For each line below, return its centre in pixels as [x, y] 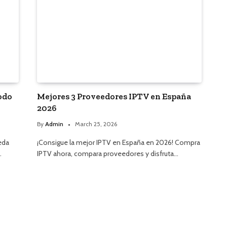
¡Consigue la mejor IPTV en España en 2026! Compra [119, 143]
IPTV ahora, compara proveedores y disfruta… [108, 154]
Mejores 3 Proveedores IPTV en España [114, 97]
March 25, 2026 [96, 124]
